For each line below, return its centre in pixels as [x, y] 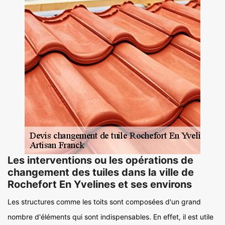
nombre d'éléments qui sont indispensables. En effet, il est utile [110, 217]
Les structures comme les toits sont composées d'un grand [104, 202]
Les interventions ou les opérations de [100, 160]
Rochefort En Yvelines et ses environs [100, 184]
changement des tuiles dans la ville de [101, 172]
